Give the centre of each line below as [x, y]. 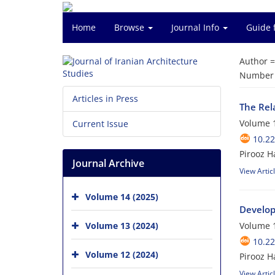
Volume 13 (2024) [122, 225]
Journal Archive [108, 163]
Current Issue [100, 124]
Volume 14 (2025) [122, 196]
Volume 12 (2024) [122, 254]
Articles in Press [105, 99]
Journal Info [196, 27]
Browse [130, 27]
